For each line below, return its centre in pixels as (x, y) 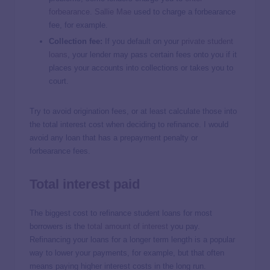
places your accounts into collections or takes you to (141, 68)
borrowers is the (58, 226)
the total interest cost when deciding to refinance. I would (129, 125)
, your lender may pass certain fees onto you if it (152, 55)
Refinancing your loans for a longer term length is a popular (132, 239)
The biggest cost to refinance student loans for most (121, 213)
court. (60, 81)
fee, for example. (78, 25)
